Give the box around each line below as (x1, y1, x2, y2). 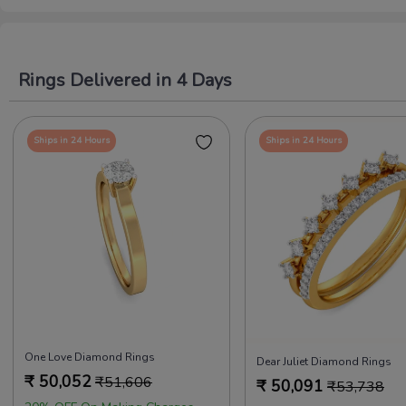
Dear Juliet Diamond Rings (256, 353, 391, 369)
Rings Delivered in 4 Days (18, 67, 232, 92)
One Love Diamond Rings (24, 349, 155, 364)
